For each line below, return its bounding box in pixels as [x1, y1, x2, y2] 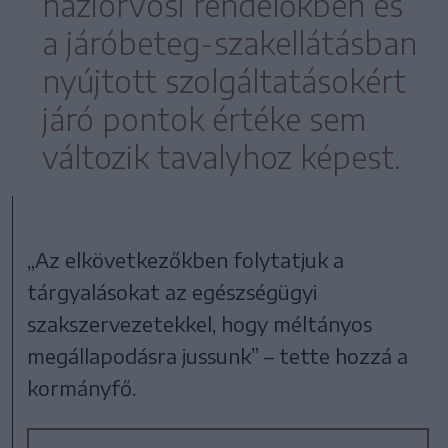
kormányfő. [27, 375, 137, 401]
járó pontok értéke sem [42, 100, 366, 139]
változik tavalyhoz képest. [42, 138, 401, 177]
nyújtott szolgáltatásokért [42, 62, 406, 101]
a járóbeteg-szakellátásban [42, 24, 417, 63]
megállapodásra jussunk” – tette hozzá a [27, 343, 409, 369]
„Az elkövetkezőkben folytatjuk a [27, 247, 345, 273]
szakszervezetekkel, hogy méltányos [27, 311, 373, 337]
